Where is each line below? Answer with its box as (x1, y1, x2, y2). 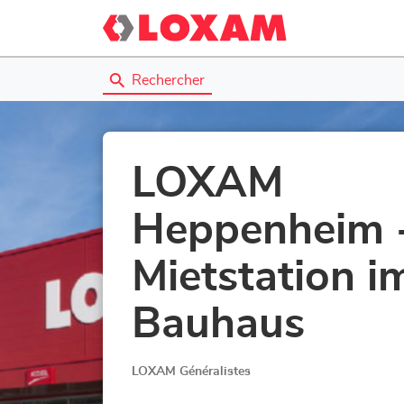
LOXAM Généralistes (132, 364, 251, 378)
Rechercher (132, 72, 205, 87)
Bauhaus (132, 303, 305, 346)
